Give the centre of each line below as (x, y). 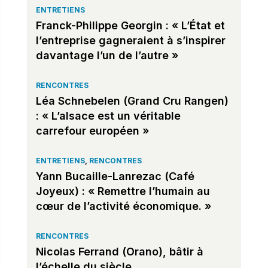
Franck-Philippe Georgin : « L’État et (130, 25)
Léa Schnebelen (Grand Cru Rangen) (132, 100)
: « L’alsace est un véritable (108, 115)
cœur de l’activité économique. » (123, 206)
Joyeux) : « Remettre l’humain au (123, 191)
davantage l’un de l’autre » (107, 55)
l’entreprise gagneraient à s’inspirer (130, 40)
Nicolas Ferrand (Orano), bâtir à (119, 251)
